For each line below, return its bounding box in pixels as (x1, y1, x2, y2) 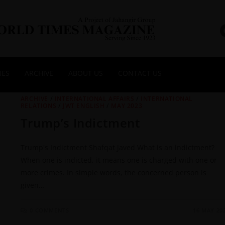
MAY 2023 (111, 101, 143, 110)
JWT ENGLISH (63, 101, 105, 110)
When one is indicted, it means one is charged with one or (20, 155, 217, 165)
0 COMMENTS (30, 206, 69, 214)
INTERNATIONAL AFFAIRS (54, 94, 135, 103)
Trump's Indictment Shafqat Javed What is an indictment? (20, 142, 214, 152)
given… (20, 180, 44, 190)
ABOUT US (68, 68, 103, 78)
